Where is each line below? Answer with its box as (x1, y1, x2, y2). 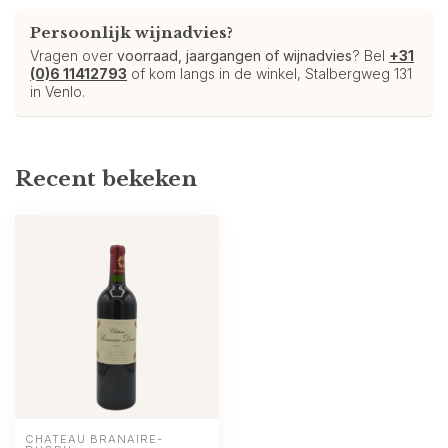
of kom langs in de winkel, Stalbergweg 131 (127, 65, 412, 82)
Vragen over (30, 47, 117, 64)
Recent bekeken (15, 166, 197, 192)
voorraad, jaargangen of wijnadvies (117, 47, 352, 64)
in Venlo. (30, 83, 85, 100)
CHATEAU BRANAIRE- (25, 432, 163, 446)
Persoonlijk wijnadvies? (30, 23, 233, 42)
